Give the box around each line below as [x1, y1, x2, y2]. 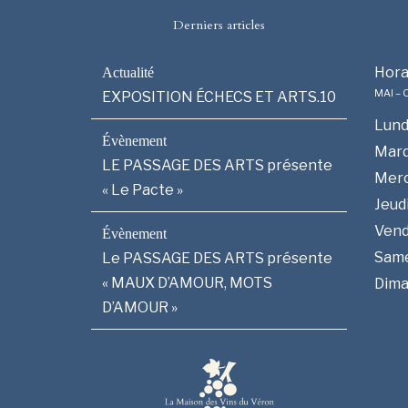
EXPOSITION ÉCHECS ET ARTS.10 [102, 87, 336, 106]
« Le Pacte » [102, 180, 183, 199]
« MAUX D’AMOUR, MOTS [102, 273, 272, 291]
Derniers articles [173, 15, 265, 34]
